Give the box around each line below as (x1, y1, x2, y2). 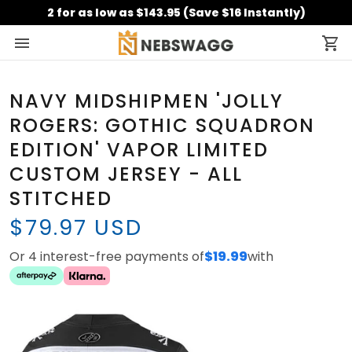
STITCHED (9, 185, 112, 212)
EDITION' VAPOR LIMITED (9, 137, 269, 163)
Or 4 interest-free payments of (9, 247, 204, 266)
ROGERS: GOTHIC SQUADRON (9, 112, 315, 139)
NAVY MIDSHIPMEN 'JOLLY (9, 88, 284, 115)
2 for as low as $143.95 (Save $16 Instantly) (46, 5, 306, 20)
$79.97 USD (9, 212, 142, 244)
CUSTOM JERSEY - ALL (9, 161, 243, 188)
